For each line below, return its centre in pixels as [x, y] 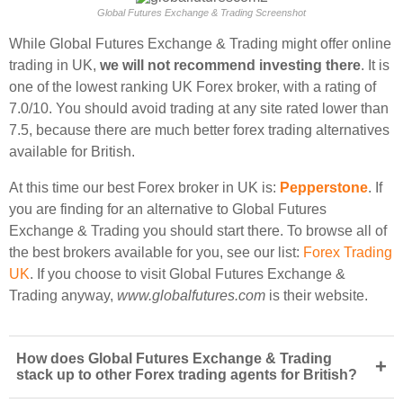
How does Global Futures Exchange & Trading [174, 358]
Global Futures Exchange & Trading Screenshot [201, 13]
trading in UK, [54, 65]
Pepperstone [324, 188]
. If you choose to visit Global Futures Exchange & [188, 274]
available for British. [72, 152]
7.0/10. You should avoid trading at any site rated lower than [199, 108]
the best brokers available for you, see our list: [156, 252]
